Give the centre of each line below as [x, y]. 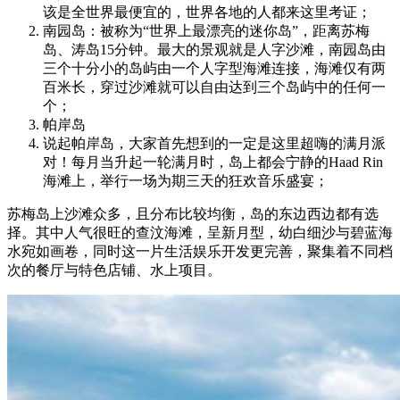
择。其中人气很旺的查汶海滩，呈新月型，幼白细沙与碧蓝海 [200, 232]
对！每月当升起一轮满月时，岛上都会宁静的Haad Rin [213, 162]
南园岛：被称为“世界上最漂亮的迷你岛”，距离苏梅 [206, 30]
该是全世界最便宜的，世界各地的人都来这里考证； [207, 12]
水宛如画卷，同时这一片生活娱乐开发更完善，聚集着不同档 [200, 251]
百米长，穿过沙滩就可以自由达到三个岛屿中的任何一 [214, 87]
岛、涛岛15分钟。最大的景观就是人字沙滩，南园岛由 [214, 49]
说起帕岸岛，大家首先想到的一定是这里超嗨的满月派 [214, 143]
